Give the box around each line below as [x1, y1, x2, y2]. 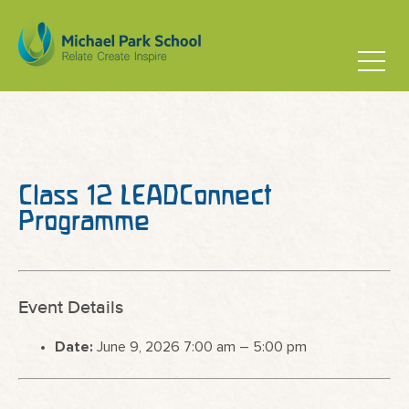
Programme [18, 205, 150, 236]
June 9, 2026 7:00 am [97, 340, 236, 354]
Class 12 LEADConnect [18, 180, 271, 210]
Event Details [18, 299, 123, 318]
